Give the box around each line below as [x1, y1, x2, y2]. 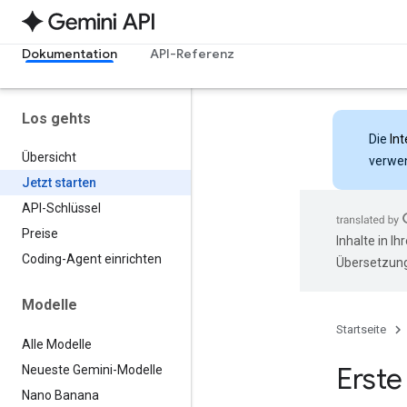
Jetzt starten [22, 175, 96, 191]
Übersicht [22, 150, 76, 165]
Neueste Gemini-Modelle [22, 362, 163, 377]
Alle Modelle [22, 336, 92, 352]
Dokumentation [22, 45, 117, 62]
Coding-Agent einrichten [22, 252, 162, 267]
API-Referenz [150, 45, 234, 62]
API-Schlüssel [22, 201, 101, 216]
